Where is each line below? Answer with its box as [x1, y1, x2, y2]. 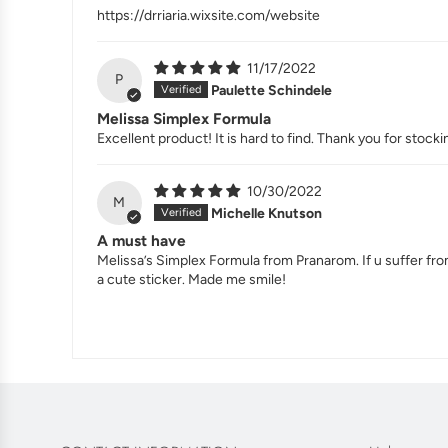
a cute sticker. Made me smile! [97, 271, 286, 289]
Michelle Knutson [210, 204, 322, 222]
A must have [97, 231, 186, 251]
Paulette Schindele [210, 81, 332, 99]
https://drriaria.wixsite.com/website [97, 6, 320, 24]
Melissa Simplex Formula [97, 108, 271, 128]
